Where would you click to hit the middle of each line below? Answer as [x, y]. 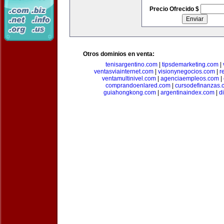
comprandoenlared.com [138, 85]
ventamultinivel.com [129, 78]
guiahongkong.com [129, 92]
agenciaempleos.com [189, 78]
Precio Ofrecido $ [175, 9]
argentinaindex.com [187, 92]
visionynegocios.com [186, 71]
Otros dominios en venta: [119, 54]
